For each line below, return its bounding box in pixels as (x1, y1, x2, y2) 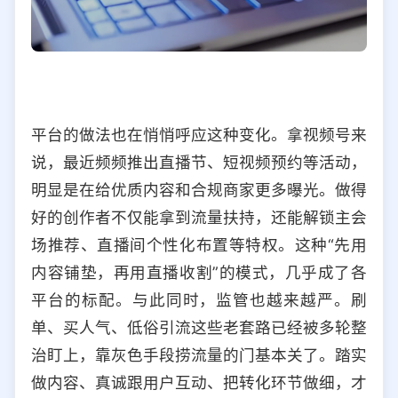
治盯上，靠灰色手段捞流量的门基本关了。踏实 (31, 345, 367, 364)
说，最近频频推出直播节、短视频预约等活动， (31, 152, 367, 171)
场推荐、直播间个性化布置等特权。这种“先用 (31, 235, 367, 254)
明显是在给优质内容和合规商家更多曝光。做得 (31, 179, 367, 199)
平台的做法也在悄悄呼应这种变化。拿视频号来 (31, 124, 367, 144)
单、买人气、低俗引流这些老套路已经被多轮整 (31, 317, 367, 337)
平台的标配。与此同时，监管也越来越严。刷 (31, 290, 367, 309)
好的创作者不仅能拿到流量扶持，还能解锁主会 (31, 207, 367, 227)
